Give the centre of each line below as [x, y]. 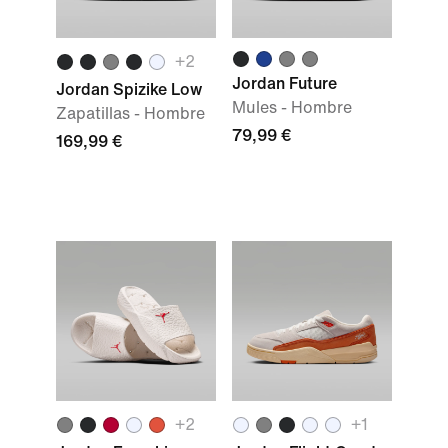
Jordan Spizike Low [129, 89]
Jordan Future [284, 83]
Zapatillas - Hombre [130, 113]
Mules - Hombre [292, 107]
